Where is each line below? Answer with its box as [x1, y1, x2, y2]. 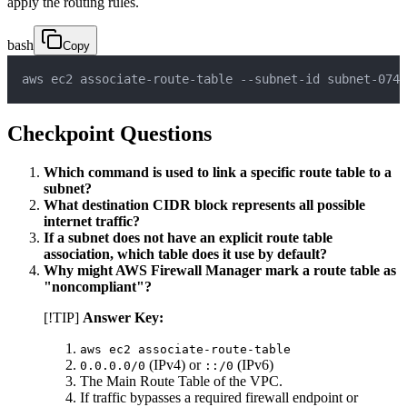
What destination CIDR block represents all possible [44, 196, 365, 213]
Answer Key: [83, 309, 164, 325]
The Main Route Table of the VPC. [80, 372, 283, 389]
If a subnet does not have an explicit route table [44, 229, 333, 245]
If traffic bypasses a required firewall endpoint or [80, 389, 358, 405]
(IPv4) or [145, 356, 204, 372]
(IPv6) [233, 356, 273, 372]
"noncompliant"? [44, 278, 152, 294]
